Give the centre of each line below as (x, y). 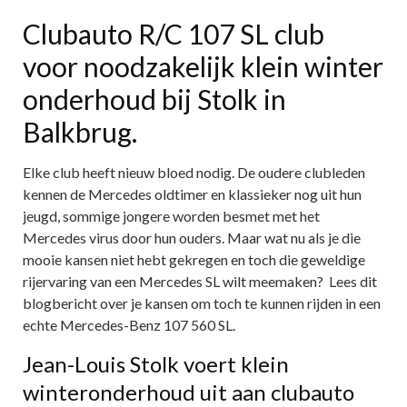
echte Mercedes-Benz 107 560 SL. (129, 325)
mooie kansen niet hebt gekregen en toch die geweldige (194, 260)
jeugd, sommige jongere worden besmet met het (171, 216)
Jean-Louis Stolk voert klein (156, 364)
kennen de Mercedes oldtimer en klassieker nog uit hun (192, 194)
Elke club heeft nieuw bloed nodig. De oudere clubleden (194, 173)
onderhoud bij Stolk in (154, 99)
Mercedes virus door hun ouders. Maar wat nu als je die (192, 238)
